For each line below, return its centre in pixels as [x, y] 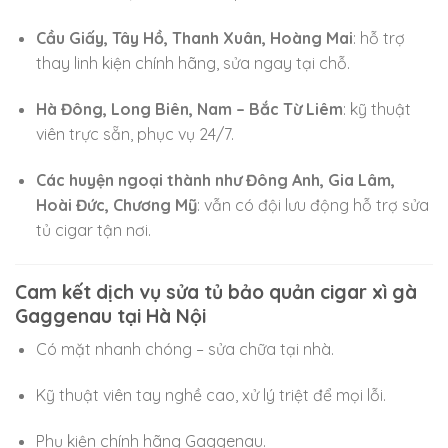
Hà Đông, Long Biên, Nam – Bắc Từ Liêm [189, 109]
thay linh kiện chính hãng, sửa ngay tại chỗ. [192, 63]
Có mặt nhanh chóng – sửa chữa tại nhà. [184, 349]
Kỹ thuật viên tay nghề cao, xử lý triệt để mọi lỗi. [210, 394]
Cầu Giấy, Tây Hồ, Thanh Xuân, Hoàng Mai [194, 38]
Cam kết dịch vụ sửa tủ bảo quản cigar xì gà [216, 291]
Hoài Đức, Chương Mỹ [116, 204]
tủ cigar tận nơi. [93, 229]
